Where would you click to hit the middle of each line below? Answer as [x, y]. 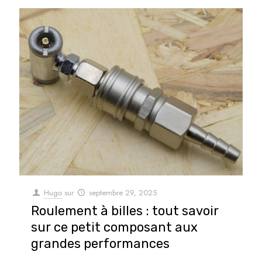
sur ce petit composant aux [114, 227]
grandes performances [100, 244]
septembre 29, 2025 [123, 193]
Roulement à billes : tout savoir [125, 211]
